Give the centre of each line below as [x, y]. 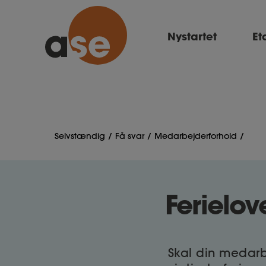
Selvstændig [80, 136]
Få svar [130, 136]
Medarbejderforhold [196, 136]
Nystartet [192, 36]
